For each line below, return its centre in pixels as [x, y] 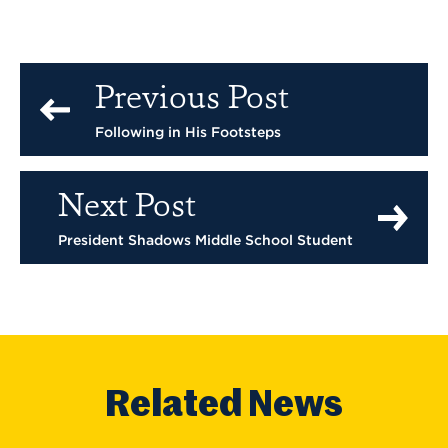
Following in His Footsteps [188, 132]
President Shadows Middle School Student [205, 240]
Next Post [126, 208]
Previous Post [191, 100]
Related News [224, 406]
